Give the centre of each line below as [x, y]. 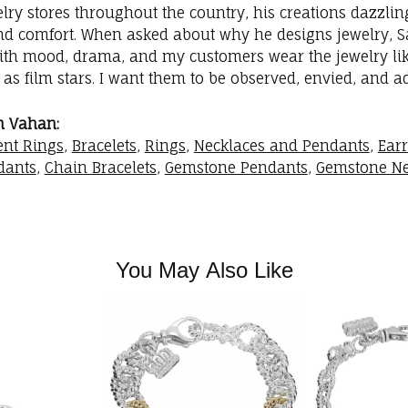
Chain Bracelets [100, 168]
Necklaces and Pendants [281, 146]
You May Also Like [204, 270]
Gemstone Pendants [236, 168]
